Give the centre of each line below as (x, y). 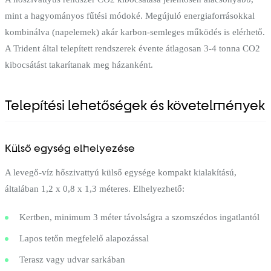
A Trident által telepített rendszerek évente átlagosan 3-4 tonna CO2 (132, 48)
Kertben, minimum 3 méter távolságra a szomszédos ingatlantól (139, 217)
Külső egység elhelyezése (70, 148)
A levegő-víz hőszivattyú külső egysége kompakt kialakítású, (121, 172)
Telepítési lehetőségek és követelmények (135, 105)
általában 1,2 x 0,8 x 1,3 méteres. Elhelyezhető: (95, 188)
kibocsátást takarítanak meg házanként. (79, 64)
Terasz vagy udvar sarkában (72, 259)
